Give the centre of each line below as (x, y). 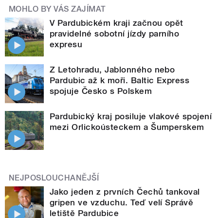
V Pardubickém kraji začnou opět (117, 23)
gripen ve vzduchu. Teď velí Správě (122, 203)
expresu (66, 45)
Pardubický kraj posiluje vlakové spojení (131, 117)
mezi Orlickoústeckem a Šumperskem (127, 127)
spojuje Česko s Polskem (101, 91)
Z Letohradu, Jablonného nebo (112, 70)
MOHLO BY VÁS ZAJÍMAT (57, 9)
